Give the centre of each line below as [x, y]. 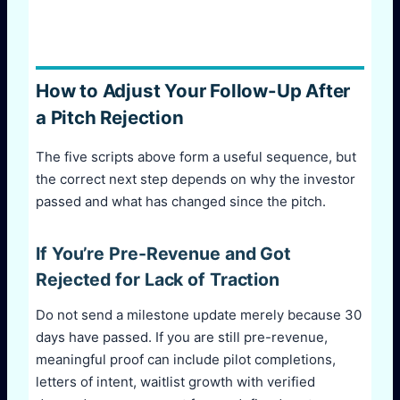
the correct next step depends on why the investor [196, 179]
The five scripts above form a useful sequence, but [196, 157]
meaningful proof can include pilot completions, [186, 359]
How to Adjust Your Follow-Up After [193, 91]
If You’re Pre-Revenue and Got [164, 254]
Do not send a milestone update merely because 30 [199, 314]
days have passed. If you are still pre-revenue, [182, 337]
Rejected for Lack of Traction [158, 280]
